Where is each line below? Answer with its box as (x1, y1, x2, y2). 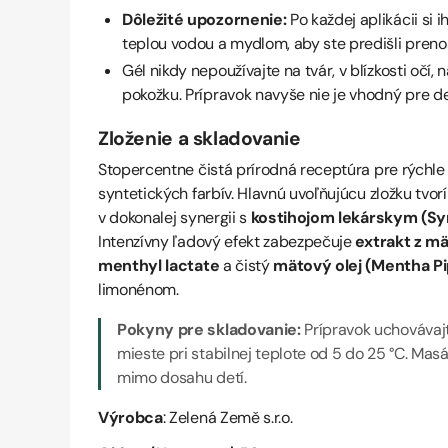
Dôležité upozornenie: (122, 9, 287, 31)
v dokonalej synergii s (98, 207, 251, 229)
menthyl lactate (98, 255, 220, 277)
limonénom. (98, 279, 179, 301)
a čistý (219, 255, 274, 277)
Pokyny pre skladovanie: (117, 319, 301, 341)
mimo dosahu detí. (117, 367, 247, 389)
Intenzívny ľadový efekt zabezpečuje (98, 231, 356, 253)
